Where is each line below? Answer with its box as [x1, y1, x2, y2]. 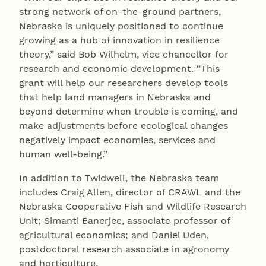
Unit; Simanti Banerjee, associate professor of [19, 214, 230, 226]
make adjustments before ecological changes [19, 119, 228, 131]
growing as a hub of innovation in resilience [19, 34, 220, 46]
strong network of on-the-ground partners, [19, 5, 221, 17]
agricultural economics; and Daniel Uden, [19, 229, 209, 240]
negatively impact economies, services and [19, 134, 216, 145]
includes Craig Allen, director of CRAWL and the [19, 186, 240, 198]
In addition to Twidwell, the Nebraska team [19, 172, 219, 183]
